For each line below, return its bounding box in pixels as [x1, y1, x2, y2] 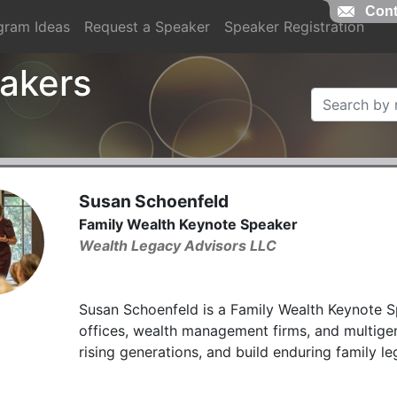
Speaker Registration [224, 17, 364, 35]
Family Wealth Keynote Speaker [79, 214, 298, 233]
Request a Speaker [84, 17, 210, 35]
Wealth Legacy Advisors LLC [79, 236, 276, 254]
